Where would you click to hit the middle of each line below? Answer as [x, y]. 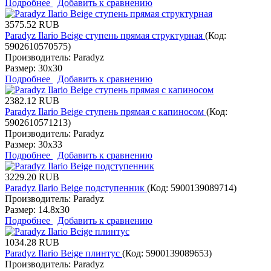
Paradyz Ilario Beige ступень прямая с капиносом [106, 111]
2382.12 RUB [32, 100]
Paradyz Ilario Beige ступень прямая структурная [105, 35]
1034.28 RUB [32, 242]
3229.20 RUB [32, 177]
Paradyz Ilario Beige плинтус [64, 253]
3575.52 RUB [32, 24]
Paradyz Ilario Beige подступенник [76, 188]
